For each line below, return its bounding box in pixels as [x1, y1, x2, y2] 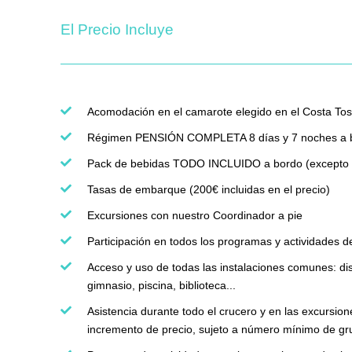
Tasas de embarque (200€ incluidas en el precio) [87, 183, 330, 196]
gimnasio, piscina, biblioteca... [87, 279, 236, 292]
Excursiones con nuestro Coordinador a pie [87, 209, 302, 222]
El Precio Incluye [60, 21, 174, 38]
